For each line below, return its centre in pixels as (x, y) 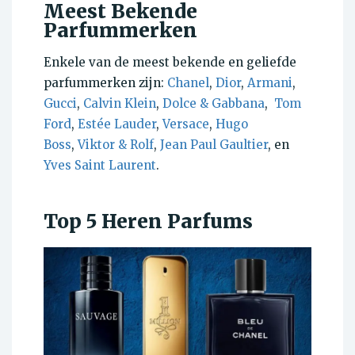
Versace (186, 124)
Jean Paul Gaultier (214, 145)
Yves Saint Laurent (100, 166)
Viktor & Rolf (116, 145)
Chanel (188, 83)
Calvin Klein (120, 104)
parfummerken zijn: (105, 83)
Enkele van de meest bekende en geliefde (170, 63)
